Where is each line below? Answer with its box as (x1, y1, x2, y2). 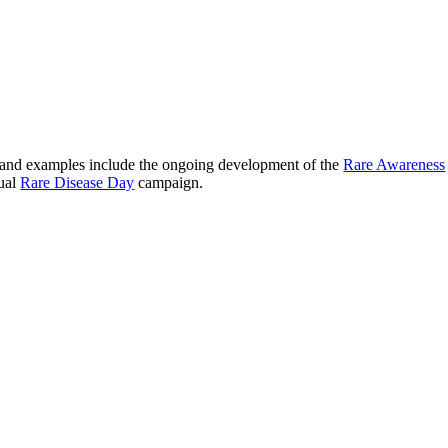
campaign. (134, 174, 204, 191)
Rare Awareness (343, 156, 446, 173)
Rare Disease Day (20, 174, 135, 191)
